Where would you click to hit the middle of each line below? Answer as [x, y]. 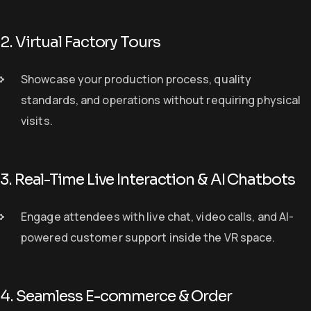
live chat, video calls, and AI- [220, 216]
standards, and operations [91, 100]
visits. [37, 120]
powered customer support [94, 237]
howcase [52, 79]
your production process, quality [165, 79]
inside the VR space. [221, 237]
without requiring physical [231, 100]
